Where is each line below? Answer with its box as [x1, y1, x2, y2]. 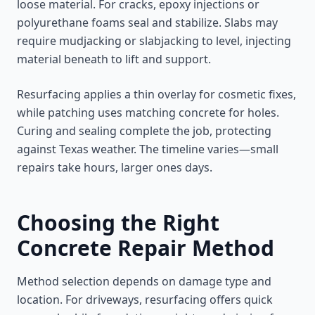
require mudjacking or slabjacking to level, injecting [17, 33, 291, 49]
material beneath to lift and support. [17, 51, 211, 67]
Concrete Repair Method [17, 233, 274, 262]
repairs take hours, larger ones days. [17, 160, 212, 175]
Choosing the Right [17, 208, 219, 237]
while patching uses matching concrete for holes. [17, 105, 279, 120]
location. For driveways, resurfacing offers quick [17, 292, 273, 307]
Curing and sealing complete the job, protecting [17, 123, 271, 139]
